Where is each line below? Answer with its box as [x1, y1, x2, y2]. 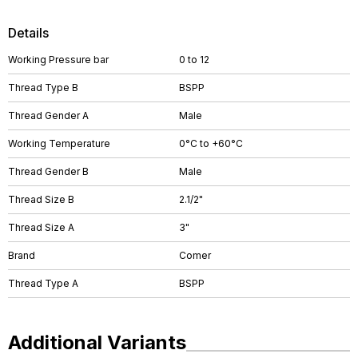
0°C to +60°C [179, 137, 243, 149]
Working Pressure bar [8, 54, 109, 66]
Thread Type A [8, 277, 78, 289]
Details [8, 25, 49, 41]
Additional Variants [8, 331, 186, 354]
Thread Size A [8, 221, 74, 233]
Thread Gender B [8, 165, 89, 177]
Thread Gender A [8, 109, 89, 121]
